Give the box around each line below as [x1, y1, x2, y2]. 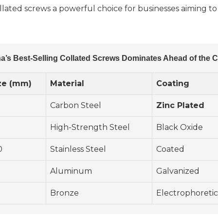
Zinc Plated [156, 101, 204, 110]
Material [50, 79, 84, 89]
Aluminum [50, 166, 92, 176]
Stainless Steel [50, 145, 106, 154]
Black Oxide [156, 123, 203, 132]
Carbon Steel [50, 101, 101, 110]
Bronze [50, 188, 79, 198]
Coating [156, 79, 189, 89]
